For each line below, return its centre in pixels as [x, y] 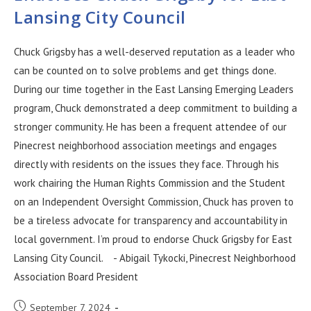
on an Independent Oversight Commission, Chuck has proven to [154, 202]
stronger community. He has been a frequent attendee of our [150, 127]
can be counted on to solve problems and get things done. [145, 70]
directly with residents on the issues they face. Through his [146, 164]
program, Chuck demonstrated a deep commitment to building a [155, 108]
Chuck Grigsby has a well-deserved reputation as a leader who [154, 52]
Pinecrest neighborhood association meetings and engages [145, 145]
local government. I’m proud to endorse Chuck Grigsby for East [153, 239]
